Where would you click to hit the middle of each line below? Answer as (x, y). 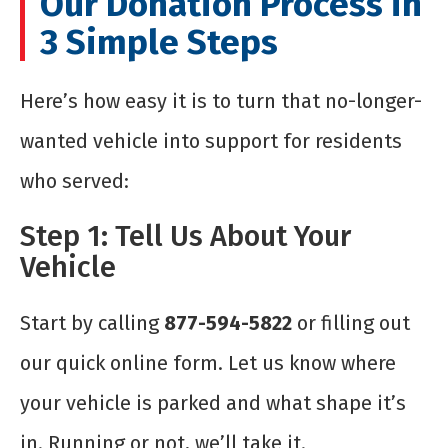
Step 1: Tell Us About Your (185, 236)
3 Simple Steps (159, 41)
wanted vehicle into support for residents (211, 140)
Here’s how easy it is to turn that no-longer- (221, 100)
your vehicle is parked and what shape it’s (213, 402)
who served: (74, 180)
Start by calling (92, 322)
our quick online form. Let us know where (208, 362)
